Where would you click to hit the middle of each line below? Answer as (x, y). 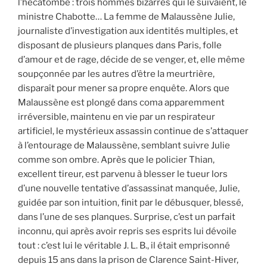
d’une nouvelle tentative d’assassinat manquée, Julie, (129, 188)
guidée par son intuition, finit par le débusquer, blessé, (131, 202)
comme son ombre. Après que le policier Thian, (116, 159)
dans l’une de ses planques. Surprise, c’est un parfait (127, 217)
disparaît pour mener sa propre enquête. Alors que (124, 88)
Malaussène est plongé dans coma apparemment (121, 102)
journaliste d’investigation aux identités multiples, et (128, 31)
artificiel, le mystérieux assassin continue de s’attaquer (133, 131)
